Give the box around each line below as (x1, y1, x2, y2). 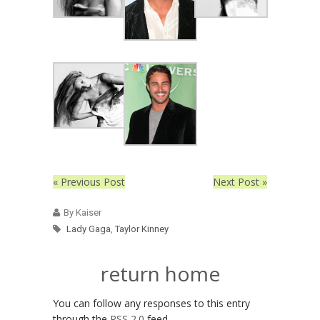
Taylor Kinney (115, 224, 169, 235)
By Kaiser (64, 207, 101, 219)
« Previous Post (53, 175, 125, 189)
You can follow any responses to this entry (53, 296, 250, 311)
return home (100, 260, 220, 288)
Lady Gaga (66, 224, 111, 235)
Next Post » (213, 175, 267, 189)
